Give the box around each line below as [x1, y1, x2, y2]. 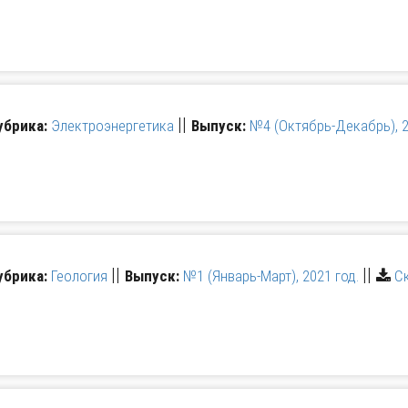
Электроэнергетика [51, 117, 174, 135]
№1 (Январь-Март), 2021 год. [183, 267, 359, 285]
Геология [51, 267, 107, 285]
